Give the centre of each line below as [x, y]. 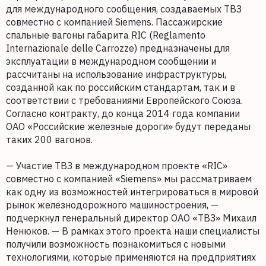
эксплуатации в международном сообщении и [111, 61]
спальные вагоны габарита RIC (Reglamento [106, 35]
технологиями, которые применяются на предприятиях [131, 257]
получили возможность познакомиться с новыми [116, 244]
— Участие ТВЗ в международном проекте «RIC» [117, 166]
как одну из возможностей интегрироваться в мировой [132, 192]
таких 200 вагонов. [50, 140]
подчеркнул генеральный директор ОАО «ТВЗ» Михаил [131, 218]
